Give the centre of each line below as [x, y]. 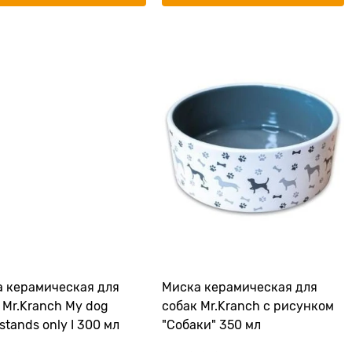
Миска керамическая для [240, 288]
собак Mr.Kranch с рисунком [248, 306]
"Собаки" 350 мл [211, 325]
